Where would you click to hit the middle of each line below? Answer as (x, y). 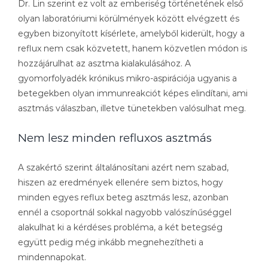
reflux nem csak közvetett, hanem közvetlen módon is (133, 48)
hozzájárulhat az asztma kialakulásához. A (104, 63)
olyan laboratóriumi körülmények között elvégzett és (129, 18)
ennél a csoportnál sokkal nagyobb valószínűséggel (125, 213)
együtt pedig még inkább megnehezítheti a (111, 243)
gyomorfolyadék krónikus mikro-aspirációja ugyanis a (127, 78)
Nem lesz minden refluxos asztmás (115, 138)
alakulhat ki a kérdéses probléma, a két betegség (120, 228)
